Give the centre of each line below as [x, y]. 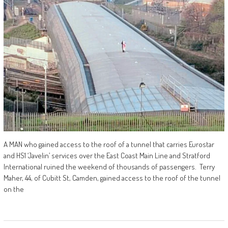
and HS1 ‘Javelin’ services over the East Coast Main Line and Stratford [107, 156]
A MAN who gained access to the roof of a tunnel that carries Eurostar [109, 145]
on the [13, 189]
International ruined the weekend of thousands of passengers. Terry [109, 167]
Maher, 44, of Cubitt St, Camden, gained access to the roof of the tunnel [112, 178]
